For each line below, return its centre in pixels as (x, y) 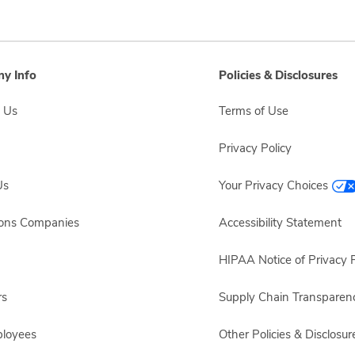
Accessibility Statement (280, 223)
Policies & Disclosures (278, 75)
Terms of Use (254, 111)
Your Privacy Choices (273, 185)
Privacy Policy (255, 148)
